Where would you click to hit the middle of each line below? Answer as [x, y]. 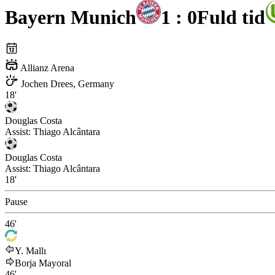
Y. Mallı [30, 251]
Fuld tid [231, 17]
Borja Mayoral [43, 263]
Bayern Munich [71, 17]
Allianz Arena [46, 68]
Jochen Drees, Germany [66, 84]
